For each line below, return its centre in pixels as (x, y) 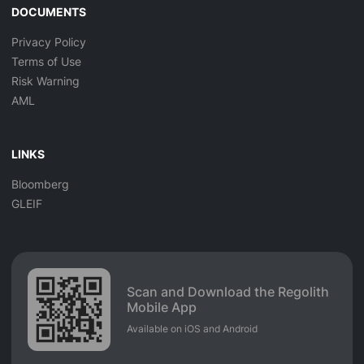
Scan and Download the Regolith (228, 292)
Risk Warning (45, 81)
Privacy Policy (49, 42)
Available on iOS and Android (192, 329)
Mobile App (162, 308)
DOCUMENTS (49, 12)
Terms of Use (46, 62)
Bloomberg (40, 184)
